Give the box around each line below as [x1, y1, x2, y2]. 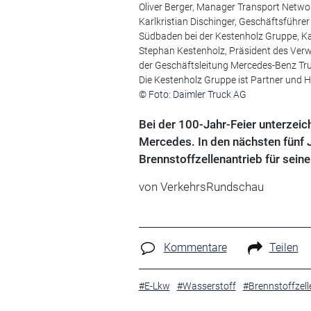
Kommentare [163, 241, 227, 254]
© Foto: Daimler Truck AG [138, 89, 246, 100]
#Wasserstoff [176, 280, 236, 292]
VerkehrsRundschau [160, 180, 264, 194]
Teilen [269, 241, 299, 254]
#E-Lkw [138, 280, 170, 292]
